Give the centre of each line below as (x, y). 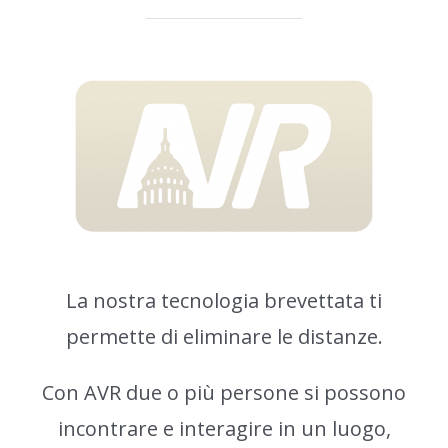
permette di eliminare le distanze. (224, 337)
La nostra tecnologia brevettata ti (224, 301)
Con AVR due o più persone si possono (224, 393)
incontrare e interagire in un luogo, (224, 429)
